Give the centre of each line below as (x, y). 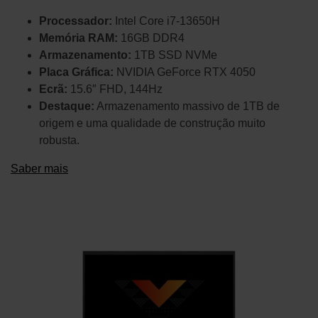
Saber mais (39, 169)
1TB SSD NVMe (174, 55)
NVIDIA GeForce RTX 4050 (185, 72)
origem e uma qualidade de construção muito (152, 124)
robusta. (59, 141)
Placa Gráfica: (76, 72)
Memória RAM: (78, 38)
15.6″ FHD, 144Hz (115, 89)
